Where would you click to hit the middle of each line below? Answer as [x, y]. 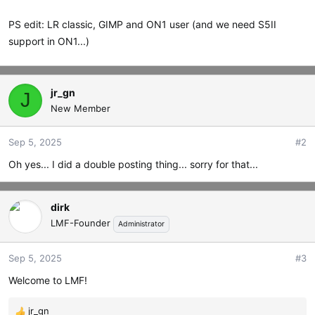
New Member [81, 108]
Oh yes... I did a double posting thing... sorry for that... [133, 164]
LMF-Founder [81, 223]
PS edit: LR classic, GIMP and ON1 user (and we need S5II [142, 24]
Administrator [141, 224]
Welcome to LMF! [48, 280]
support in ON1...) [49, 41]
